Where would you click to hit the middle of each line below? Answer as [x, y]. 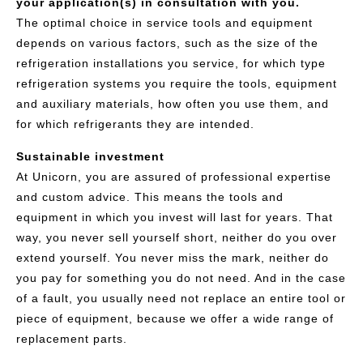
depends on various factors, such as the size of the [167, 43]
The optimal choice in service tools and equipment [167, 23]
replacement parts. [72, 338]
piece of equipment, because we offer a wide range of [175, 318]
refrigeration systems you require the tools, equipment [177, 84]
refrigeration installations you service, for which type [171, 64]
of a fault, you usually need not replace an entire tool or [181, 298]
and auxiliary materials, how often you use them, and [173, 104]
